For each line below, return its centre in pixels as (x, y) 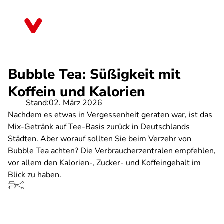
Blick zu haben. (35, 175)
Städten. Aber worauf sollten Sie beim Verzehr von (100, 139)
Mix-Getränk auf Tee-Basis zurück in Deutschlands (99, 127)
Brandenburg (75, 29)
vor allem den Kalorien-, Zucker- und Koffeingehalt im (104, 163)
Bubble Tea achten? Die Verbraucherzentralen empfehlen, (112, 151)
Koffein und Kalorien (77, 92)
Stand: (37, 103)
